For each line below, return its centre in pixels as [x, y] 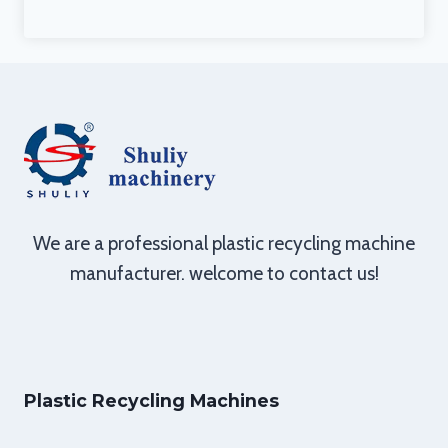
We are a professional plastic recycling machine [224, 243]
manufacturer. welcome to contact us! [224, 273]
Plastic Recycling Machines [151, 400]
